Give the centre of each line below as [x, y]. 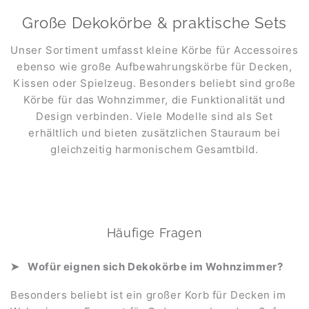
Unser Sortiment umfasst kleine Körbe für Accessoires [154, 50]
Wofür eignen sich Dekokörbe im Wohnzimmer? [156, 266]
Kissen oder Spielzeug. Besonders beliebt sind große [154, 83]
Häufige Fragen [154, 232]
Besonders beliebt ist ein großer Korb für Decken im [148, 295]
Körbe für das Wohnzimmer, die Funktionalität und [154, 99]
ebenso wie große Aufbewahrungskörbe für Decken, [154, 66]
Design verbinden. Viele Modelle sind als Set [154, 116]
